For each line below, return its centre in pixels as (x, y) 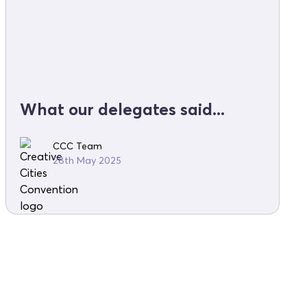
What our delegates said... (122, 110)
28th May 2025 (87, 161)
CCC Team (77, 146)
